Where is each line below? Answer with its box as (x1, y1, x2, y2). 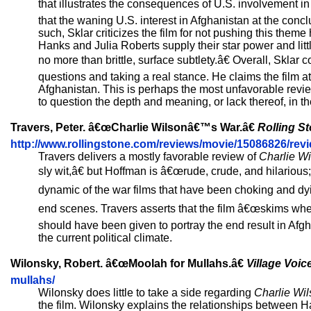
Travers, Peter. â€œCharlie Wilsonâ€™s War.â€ (10, 121, 258, 133)
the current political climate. (38, 232, 172, 244)
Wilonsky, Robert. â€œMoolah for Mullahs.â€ (10, 258, 246, 269)
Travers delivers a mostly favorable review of (38, 151, 259, 162)
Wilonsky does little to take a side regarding (38, 287, 254, 299)
